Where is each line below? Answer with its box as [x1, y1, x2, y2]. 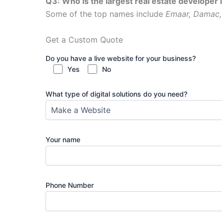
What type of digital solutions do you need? [46, 89, 187, 98]
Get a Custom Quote [46, 34, 123, 45]
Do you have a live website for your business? [46, 54, 196, 62]
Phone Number [46, 180, 94, 189]
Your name [46, 135, 80, 144]
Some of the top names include [46, 8, 166, 19]
